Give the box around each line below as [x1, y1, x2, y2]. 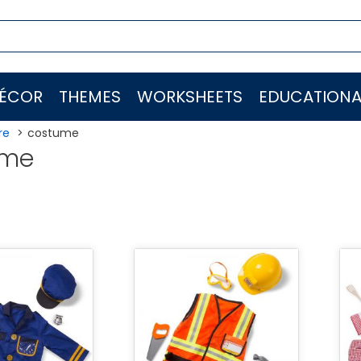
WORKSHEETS [137, 85, 243, 108]
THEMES [59, 85, 121, 108]
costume [27, 125, 79, 141]
